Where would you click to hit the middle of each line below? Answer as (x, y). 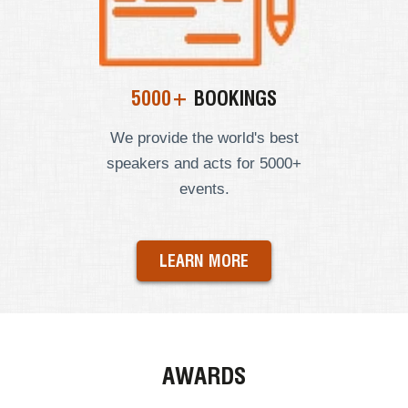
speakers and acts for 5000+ (204, 163)
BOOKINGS (233, 98)
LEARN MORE (204, 261)
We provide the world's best (204, 138)
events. (204, 189)
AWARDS (204, 375)
